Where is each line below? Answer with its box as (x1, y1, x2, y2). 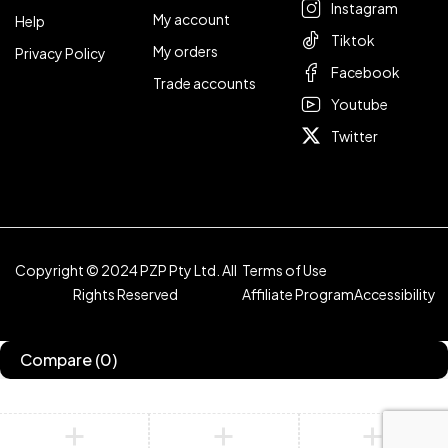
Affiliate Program (241, 285, 354, 303)
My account (152, 10, 230, 28)
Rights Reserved (73, 285, 179, 303)
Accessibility (353, 285, 436, 303)
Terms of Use (241, 261, 327, 279)
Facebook (331, 63, 401, 81)
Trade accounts (152, 74, 256, 92)
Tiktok (331, 31, 376, 49)
